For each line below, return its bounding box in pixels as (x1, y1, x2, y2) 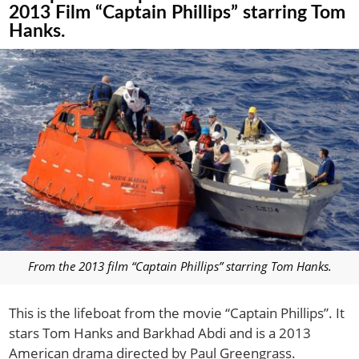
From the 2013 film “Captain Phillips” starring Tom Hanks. (27, 257, 332, 274)
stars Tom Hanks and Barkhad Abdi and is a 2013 (9, 323, 312, 342)
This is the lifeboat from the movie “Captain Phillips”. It (9, 303, 345, 322)
